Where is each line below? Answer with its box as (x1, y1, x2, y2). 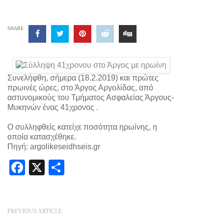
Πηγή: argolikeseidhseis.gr (7, 142, 100, 151)
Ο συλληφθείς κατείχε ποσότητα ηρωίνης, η (7, 123, 157, 131)
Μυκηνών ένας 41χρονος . (7, 103, 98, 111)
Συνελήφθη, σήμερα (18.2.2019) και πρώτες (7, 74, 159, 82)
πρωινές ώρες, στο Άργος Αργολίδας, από (7, 83, 153, 92)
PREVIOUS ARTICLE (7, 208, 62, 215)
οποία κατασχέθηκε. (7, 133, 76, 141)
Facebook (25, 158, 90, 177)
